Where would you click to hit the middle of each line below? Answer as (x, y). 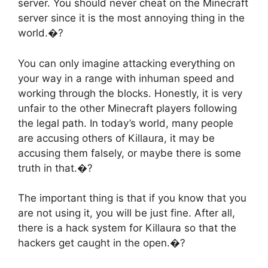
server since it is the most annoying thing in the (131, 18)
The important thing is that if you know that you (132, 198)
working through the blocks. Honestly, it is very (130, 93)
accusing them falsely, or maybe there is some (130, 153)
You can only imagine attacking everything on (127, 63)
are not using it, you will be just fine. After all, (127, 213)
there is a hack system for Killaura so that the (127, 228)
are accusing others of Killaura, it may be (116, 138)
